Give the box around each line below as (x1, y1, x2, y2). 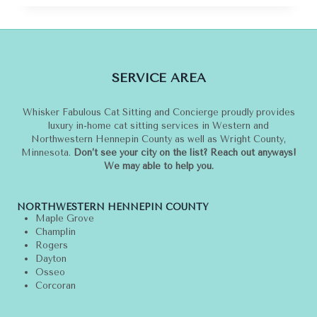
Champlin (35, 226, 76, 238)
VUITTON (103, 30, 156, 43)
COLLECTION (103, 60, 182, 73)
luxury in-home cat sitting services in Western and (48, 120, 269, 132)
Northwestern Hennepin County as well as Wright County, (31, 134, 286, 145)
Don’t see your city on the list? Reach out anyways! (73, 147, 296, 158)
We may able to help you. (103, 161, 214, 172)
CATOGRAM (103, 45, 171, 58)
